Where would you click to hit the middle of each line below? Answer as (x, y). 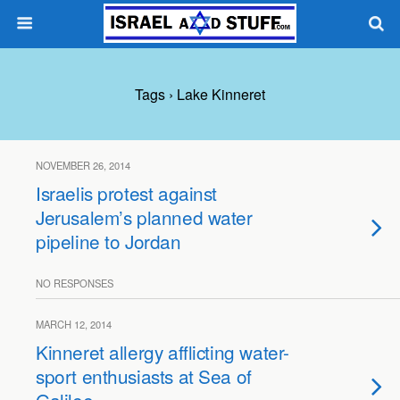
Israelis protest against (127, 193)
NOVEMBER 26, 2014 (83, 165)
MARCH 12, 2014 (74, 324)
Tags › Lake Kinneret (200, 94)
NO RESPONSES (75, 283)
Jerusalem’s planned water (144, 217)
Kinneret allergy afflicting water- (162, 352)
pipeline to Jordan (108, 241)
